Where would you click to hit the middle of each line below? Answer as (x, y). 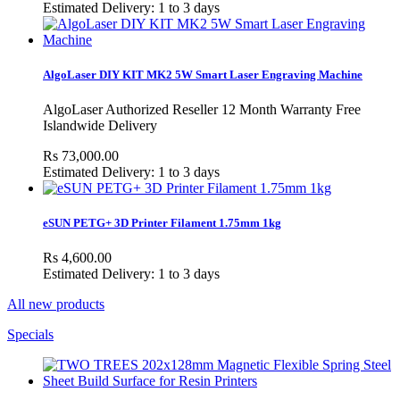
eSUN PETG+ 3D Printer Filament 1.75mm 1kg (162, 223)
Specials (30, 335)
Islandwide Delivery (100, 126)
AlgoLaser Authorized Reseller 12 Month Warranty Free (202, 110)
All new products (56, 304)
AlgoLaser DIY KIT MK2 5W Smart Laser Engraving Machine (203, 74)
